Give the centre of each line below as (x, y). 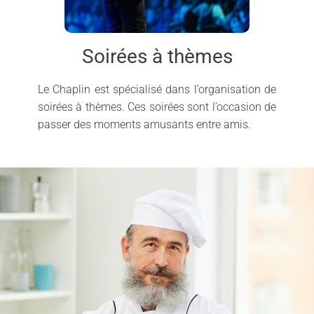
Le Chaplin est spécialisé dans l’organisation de (157, 90)
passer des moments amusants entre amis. (144, 125)
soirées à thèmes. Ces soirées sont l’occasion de (157, 107)
